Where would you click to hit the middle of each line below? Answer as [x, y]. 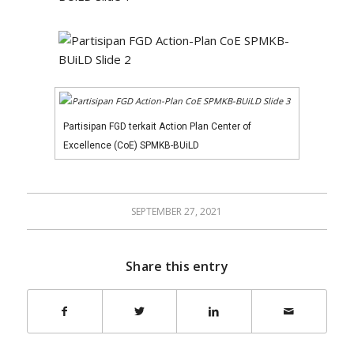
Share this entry [177, 266]
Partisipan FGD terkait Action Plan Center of [157, 126]
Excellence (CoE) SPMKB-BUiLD [131, 145]
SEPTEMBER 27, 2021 [177, 211]
